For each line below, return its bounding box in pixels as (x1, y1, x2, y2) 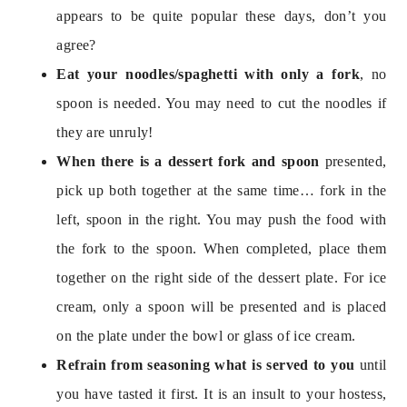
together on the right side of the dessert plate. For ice (56, 269, 387, 285)
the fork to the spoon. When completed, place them (56, 240, 387, 256)
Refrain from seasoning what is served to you (56, 356, 360, 372)
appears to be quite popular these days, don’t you (56, 7, 387, 24)
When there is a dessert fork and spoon (56, 153, 325, 169)
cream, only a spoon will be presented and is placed (56, 298, 387, 314)
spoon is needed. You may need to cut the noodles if (56, 94, 387, 111)
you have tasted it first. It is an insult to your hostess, (56, 385, 387, 402)
